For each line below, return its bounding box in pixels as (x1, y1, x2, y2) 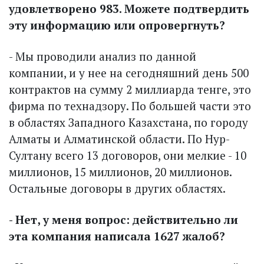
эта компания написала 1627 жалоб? (9, 228, 225, 243)
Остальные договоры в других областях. (9, 180, 226, 196)
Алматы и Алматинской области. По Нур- (9, 131, 230, 146)
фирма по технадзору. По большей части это (9, 98, 251, 113)
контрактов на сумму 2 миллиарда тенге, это (9, 81, 251, 97)
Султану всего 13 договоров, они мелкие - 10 (9, 147, 246, 163)
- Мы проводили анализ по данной (9, 48, 196, 64)
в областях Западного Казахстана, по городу (9, 114, 248, 130)
